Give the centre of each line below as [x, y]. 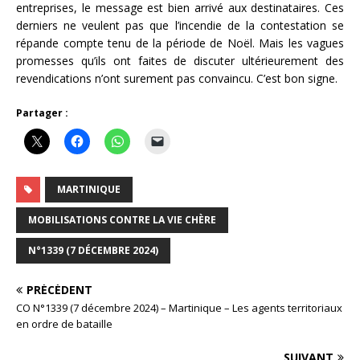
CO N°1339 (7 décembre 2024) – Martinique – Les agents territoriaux [179, 307]
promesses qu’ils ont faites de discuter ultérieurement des [180, 60]
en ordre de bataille [64, 323]
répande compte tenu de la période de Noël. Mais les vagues [180, 43]
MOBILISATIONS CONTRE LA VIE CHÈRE [122, 219]
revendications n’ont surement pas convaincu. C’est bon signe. [177, 78]
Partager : [42, 112]
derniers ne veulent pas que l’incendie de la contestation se [180, 25]
